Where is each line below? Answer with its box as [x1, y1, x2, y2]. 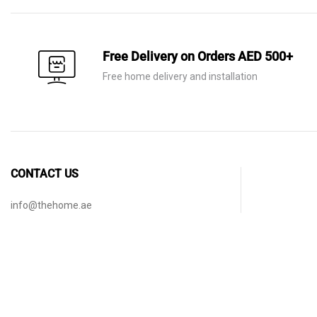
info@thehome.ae [11, 200, 92, 211]
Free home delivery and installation [102, 71, 258, 82]
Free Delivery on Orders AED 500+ [102, 49, 293, 64]
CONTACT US [11, 167, 79, 180]
